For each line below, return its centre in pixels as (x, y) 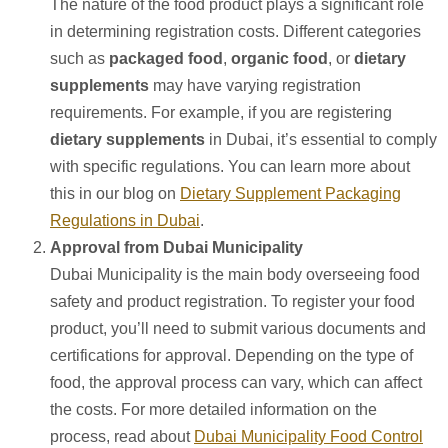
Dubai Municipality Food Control (308, 436)
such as (79, 58)
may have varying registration (255, 85)
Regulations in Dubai (125, 220)
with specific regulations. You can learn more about (230, 166)
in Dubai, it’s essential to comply (321, 139)
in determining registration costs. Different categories (235, 31)
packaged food (166, 58)
